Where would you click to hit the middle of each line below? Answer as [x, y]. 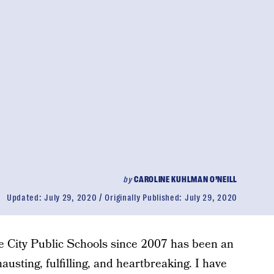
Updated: [25, 198]
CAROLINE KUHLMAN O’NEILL [186, 179]
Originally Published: [145, 198]
